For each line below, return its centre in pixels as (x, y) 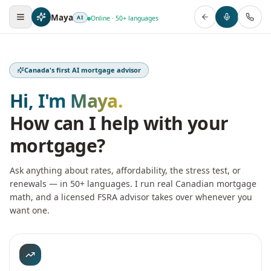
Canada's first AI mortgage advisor (83, 70)
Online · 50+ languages (125, 18)
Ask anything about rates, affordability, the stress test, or (125, 170)
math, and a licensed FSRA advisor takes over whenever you (131, 197)
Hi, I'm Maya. (67, 101)
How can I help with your (119, 123)
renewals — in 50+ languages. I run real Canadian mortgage (133, 184)
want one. (30, 210)
